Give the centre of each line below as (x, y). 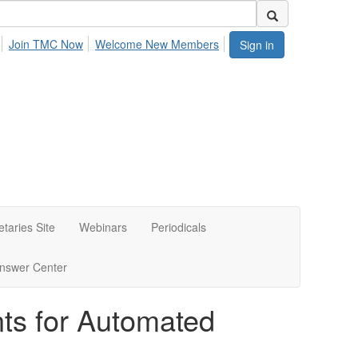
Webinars (103, 227)
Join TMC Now (46, 44)
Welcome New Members (157, 44)
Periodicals (179, 227)
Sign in (257, 45)
